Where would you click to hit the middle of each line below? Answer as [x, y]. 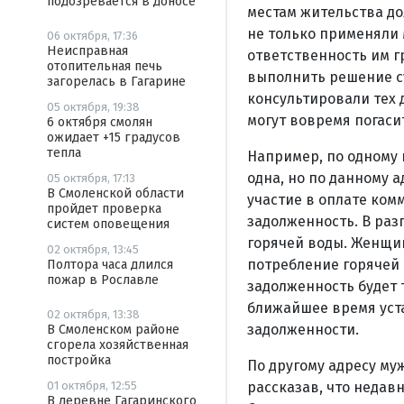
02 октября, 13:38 [93, 314]
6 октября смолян [100, 122]
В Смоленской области [115, 193]
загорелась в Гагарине [116, 82]
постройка [79, 360]
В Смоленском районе [113, 330]
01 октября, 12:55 [92, 386]
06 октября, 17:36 [92, 36]
